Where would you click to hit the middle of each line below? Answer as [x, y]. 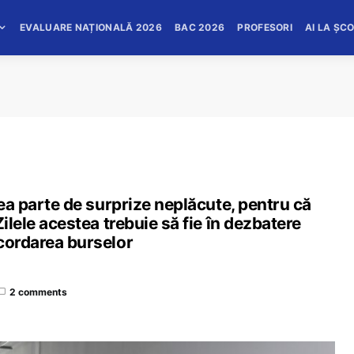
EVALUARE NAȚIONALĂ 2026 [91, 27]
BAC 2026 [200, 27]
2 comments [38, 292]
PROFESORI [265, 27]
